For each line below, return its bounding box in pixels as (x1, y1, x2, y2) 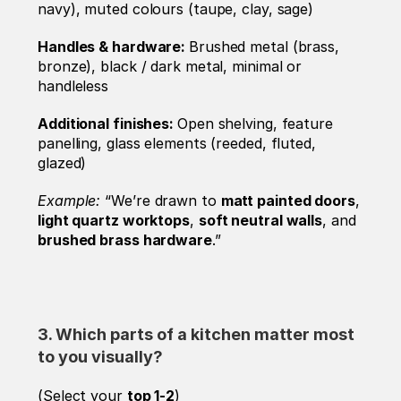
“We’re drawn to (105, 192, 221, 210)
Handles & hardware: (38, 38, 190, 56)
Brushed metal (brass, (189, 38, 339, 56)
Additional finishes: (38, 115, 177, 133)
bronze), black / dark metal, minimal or (38, 57, 303, 76)
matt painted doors (220, 192, 355, 210)
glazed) (38, 154, 87, 173)
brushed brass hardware (38, 231, 212, 250)
